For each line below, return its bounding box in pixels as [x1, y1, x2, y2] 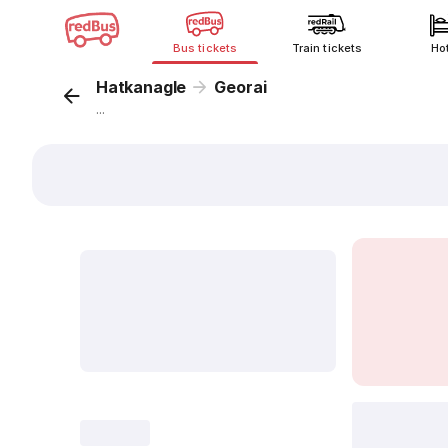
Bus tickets [173, 41, 237, 55]
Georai [214, 77, 267, 97]
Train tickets [292, 41, 362, 55]
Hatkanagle [96, 77, 187, 97]
